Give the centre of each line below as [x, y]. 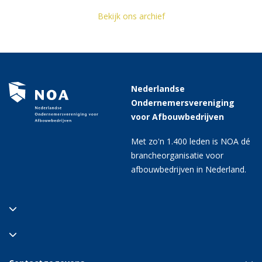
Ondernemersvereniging [183, 103]
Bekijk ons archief [131, 16]
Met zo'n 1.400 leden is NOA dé [191, 142]
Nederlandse [158, 89]
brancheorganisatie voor [177, 156]
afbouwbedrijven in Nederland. [189, 170]
